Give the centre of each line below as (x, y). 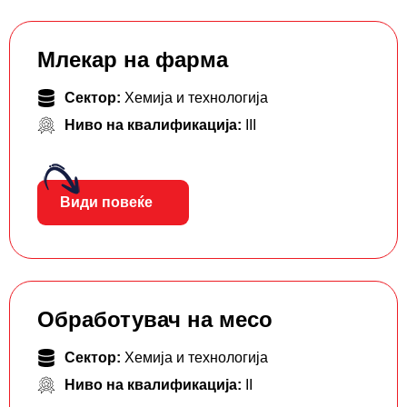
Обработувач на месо (155, 320)
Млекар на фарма (133, 60)
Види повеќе (106, 203)
